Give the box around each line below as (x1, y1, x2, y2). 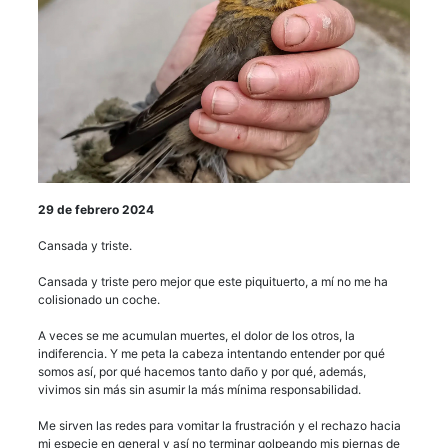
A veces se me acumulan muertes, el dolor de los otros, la (38, 327, 355, 343)
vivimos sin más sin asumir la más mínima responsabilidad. (38, 381, 361, 397)
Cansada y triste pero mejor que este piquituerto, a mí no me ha (38, 273, 388, 289)
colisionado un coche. (38, 291, 160, 307)
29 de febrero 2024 (38, 201, 154, 217)
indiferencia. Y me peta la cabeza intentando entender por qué (38, 345, 385, 361)
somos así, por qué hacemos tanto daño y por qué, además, (38, 363, 366, 379)
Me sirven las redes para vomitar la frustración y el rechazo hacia (38, 417, 401, 433)
